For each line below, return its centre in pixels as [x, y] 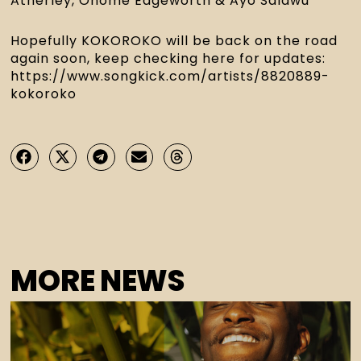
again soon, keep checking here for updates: [168, 58]
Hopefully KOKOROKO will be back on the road [174, 40]
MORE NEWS [98, 280]
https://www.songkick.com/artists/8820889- [170, 76]
